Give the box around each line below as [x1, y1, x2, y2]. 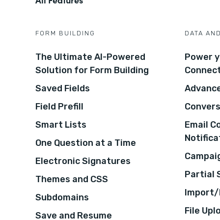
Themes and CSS [35, 173, 108, 185]
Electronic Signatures [35, 155, 131, 166]
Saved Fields [35, 82, 90, 94]
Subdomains [35, 192, 89, 203]
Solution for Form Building [35, 64, 149, 76]
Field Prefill [35, 101, 83, 112]
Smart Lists [35, 119, 86, 130]
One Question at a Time [35, 137, 136, 148]
